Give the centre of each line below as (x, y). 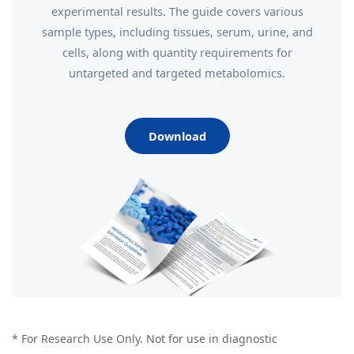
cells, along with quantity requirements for (177, 52)
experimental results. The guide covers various (177, 11)
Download (177, 136)
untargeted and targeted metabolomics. (177, 73)
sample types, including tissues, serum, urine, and (177, 32)
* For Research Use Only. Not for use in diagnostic (145, 338)
